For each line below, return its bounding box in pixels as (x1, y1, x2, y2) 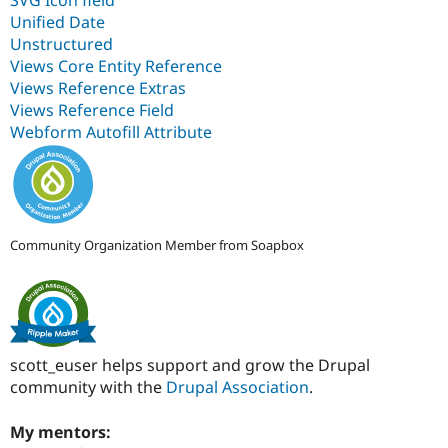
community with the (10, 376, 166, 399)
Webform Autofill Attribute (10, 120, 212, 143)
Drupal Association (166, 376, 309, 399)
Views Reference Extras (10, 76, 186, 99)
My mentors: (10, 420, 115, 443)
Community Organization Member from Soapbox (10, 236, 304, 255)
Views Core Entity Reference (10, 54, 222, 77)
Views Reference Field (10, 98, 174, 121)
